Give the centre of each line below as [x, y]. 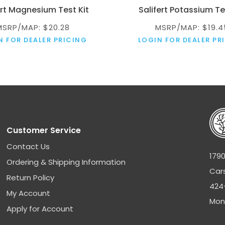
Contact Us [28, 146]
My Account [29, 193]
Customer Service [44, 130]
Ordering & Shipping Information [66, 162]
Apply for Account [40, 208]
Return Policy [31, 177]
